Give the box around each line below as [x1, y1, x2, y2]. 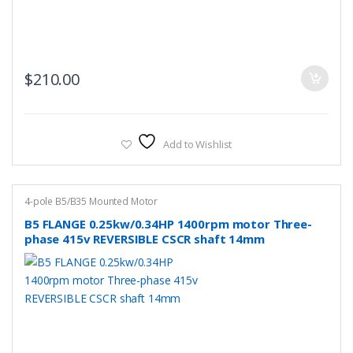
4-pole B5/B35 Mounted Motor [24, 195, 158, 209]
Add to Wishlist [163, 137, 232, 152]
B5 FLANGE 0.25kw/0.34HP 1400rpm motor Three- [24, 215, 312, 232]
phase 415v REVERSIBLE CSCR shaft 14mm [24, 230, 265, 247]
